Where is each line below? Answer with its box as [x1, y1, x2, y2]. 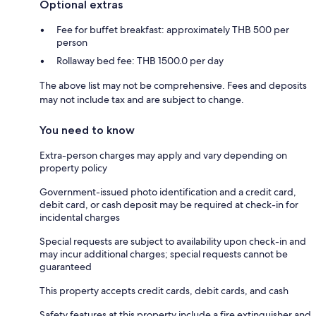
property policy [39, 161, 107, 174]
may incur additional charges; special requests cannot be [39, 247, 288, 260]
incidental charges [39, 210, 120, 224]
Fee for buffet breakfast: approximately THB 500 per [56, 23, 289, 36]
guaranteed [39, 260, 92, 273]
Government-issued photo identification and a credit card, [39, 185, 296, 198]
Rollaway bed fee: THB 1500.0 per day [56, 54, 224, 67]
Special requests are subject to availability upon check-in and [39, 234, 306, 248]
